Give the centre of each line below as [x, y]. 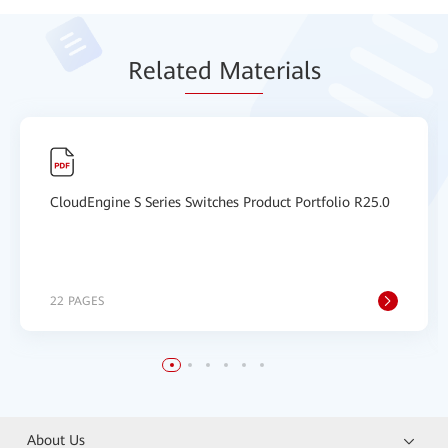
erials [291, 71]
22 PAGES [77, 301]
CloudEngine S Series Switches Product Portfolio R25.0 [220, 202]
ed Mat [223, 71]
